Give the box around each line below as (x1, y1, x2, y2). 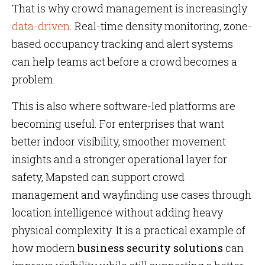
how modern (12, 241, 77, 255)
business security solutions (77, 241, 223, 255)
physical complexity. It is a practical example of (12, 223, 245, 237)
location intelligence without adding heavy (12, 205, 223, 219)
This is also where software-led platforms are (12, 99, 235, 113)
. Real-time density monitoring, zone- (70, 19, 252, 33)
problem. (12, 72, 56, 86)
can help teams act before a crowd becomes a (12, 54, 237, 69)
